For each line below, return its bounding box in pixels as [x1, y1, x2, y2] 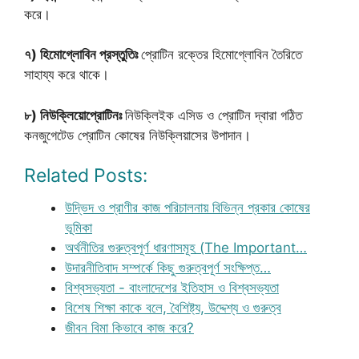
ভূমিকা [65, 220, 92, 236]
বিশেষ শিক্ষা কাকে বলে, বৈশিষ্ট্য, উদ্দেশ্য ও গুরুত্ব [65, 300, 281, 316]
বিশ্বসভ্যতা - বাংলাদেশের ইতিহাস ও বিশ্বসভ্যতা [65, 280, 279, 296]
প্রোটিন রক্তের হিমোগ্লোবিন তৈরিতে [141, 46, 302, 63]
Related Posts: [24, 164, 147, 187]
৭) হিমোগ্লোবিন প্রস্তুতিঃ [24, 46, 141, 63]
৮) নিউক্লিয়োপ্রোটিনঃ [24, 107, 125, 123]
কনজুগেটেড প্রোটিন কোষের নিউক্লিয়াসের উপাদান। [24, 127, 251, 143]
